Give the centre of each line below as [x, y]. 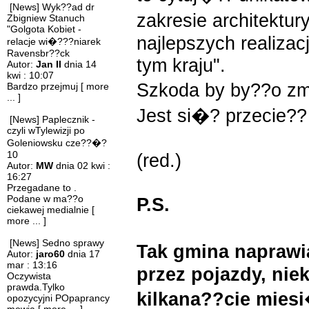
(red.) [159, 160]
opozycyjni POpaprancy [58, 298]
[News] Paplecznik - [52, 119]
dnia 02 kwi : [82, 166]
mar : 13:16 [32, 265]
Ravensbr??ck [38, 53]
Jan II [49, 64]
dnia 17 [82, 254]
